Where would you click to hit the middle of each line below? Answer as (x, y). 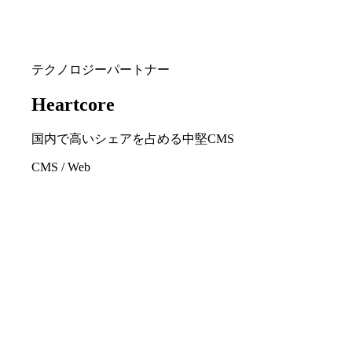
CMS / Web (61, 167)
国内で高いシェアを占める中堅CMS (133, 138)
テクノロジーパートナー (101, 69)
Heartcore (73, 104)
